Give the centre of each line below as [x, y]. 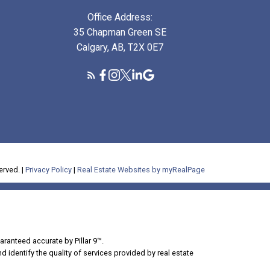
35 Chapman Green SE [120, 33]
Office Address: [120, 17]
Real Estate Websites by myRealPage [141, 170]
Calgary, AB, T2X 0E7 [120, 48]
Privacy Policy [49, 170]
